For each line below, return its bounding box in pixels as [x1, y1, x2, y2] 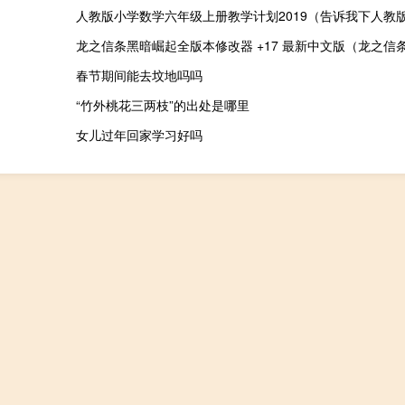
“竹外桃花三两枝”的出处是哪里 [75, 96, 250, 115]
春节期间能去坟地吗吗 [75, 66, 202, 85]
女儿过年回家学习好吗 [75, 126, 202, 145]
